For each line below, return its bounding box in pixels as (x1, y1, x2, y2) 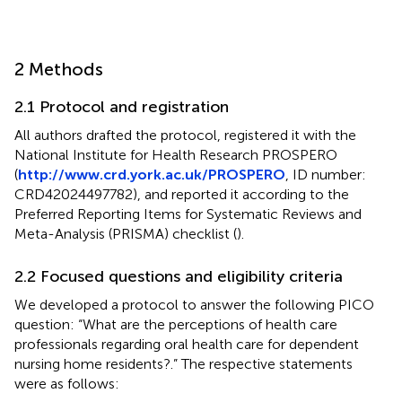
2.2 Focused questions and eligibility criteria (14, 266, 343, 286)
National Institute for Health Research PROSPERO (14, 145, 337, 163)
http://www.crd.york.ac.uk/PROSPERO (18, 165, 285, 183)
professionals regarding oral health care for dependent (14, 335, 359, 353)
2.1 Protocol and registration (14, 96, 229, 117)
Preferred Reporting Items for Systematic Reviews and (14, 205, 362, 223)
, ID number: (285, 165, 366, 183)
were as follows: (14, 374, 119, 392)
